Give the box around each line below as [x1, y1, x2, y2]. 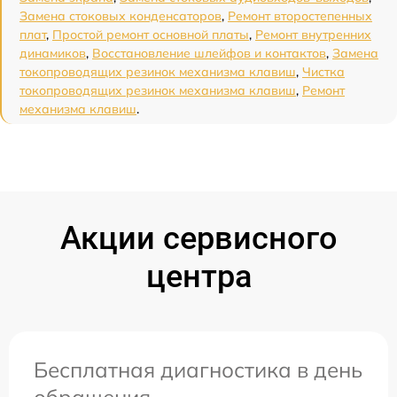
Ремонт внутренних [255, 26, 371, 43]
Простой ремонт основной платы [52, 26, 249, 43]
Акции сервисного [59, 219, 338, 257]
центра [145, 257, 252, 295]
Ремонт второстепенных [228, 7, 372, 24]
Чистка [302, 63, 345, 80]
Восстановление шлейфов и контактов [92, 44, 326, 61]
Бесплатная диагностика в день [34, 355, 362, 383]
